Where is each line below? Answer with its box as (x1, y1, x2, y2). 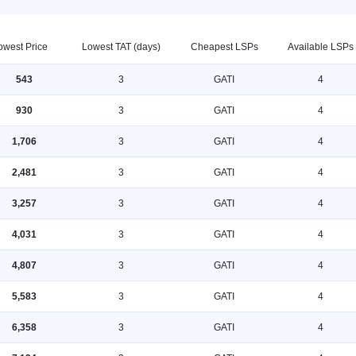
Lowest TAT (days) (81, 41, 161, 52)
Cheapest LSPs (190, 41, 258, 52)
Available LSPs (287, 41, 354, 52)
